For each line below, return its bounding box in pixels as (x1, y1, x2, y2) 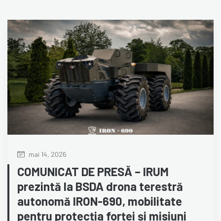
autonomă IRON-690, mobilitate (17, 194, 182, 208)
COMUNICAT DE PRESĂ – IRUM (17, 164, 169, 179)
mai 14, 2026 (27, 150, 67, 158)
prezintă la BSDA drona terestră (17, 179, 183, 193)
